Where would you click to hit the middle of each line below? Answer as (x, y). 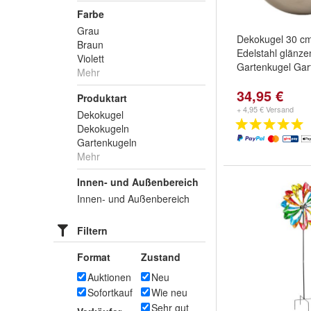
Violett (91, 58)
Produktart (102, 98)
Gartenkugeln (107, 142)
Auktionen (109, 277)
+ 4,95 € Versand (265, 109)
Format (94, 257)
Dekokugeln (103, 128)
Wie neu (169, 292)
